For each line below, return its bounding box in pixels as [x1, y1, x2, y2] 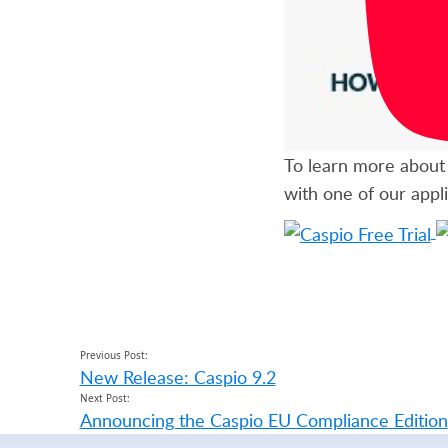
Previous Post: [79, 347, 148, 362]
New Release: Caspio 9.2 [79, 364, 276, 389]
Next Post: [79, 390, 130, 405]
